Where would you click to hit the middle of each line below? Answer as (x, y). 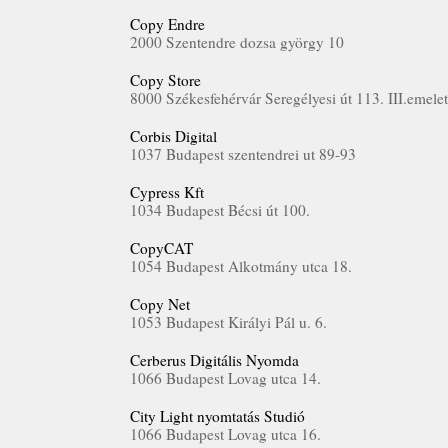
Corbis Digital (173, 136)
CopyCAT (161, 248)
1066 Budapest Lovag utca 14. (225, 378)
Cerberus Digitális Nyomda (214, 360)
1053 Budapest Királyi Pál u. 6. (228, 322)
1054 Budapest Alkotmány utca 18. (241, 266)
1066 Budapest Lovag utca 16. (225, 434)
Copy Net (160, 304)
